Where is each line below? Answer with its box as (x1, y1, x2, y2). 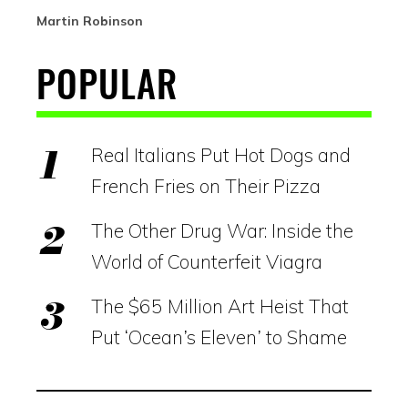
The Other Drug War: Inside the (91, 218, 353, 242)
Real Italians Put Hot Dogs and (91, 142, 351, 167)
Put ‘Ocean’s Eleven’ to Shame (91, 324, 347, 349)
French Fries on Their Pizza (91, 173, 321, 198)
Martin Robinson (36, 12, 143, 29)
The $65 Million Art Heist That (91, 293, 349, 318)
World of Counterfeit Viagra (91, 249, 322, 273)
